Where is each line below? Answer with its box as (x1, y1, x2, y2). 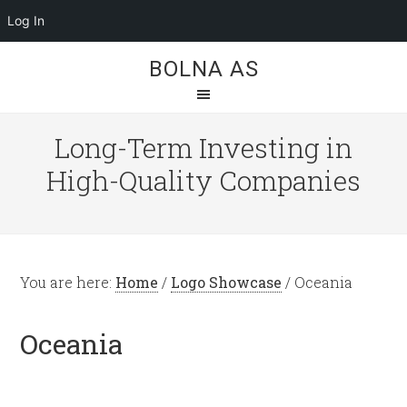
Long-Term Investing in (55, 130, 352, 165)
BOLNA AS (148, 56, 259, 82)
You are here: (20, 273, 116, 292)
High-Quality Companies (46, 163, 361, 198)
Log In (7, 13, 45, 28)
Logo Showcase (171, 273, 283, 292)
